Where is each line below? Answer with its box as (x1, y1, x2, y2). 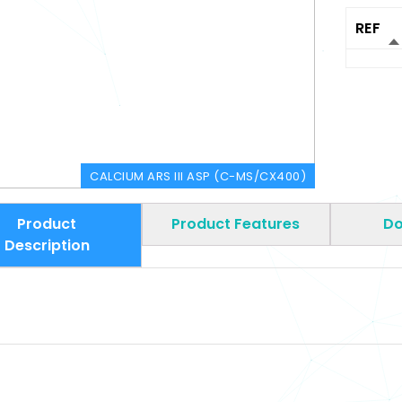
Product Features (171, 214, 301, 235)
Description (4, 235, 90, 257)
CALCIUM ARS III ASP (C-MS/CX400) (90, 168, 307, 185)
